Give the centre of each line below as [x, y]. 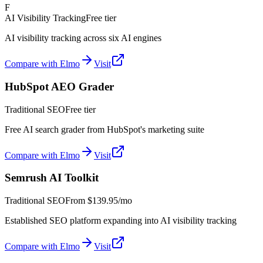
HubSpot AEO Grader [59, 86]
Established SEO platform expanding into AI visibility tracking [121, 221]
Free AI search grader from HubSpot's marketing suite [104, 129]
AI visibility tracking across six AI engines [83, 38]
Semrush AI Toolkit [52, 178]
